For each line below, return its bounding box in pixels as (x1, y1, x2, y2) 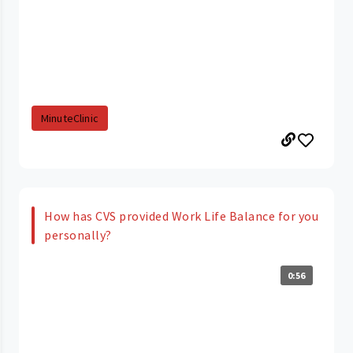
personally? (44, 226, 112, 243)
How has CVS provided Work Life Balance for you (44, 207, 318, 224)
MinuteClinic (41, 110, 98, 125)
